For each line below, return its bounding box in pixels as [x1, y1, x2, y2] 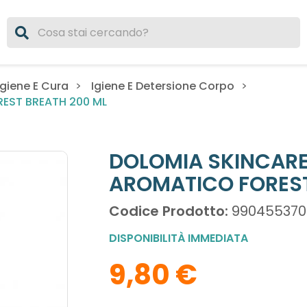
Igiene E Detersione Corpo [91, 78, 234, 95]
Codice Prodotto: [108, 201, 228, 221]
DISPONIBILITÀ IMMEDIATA [108, 230, 248, 247]
